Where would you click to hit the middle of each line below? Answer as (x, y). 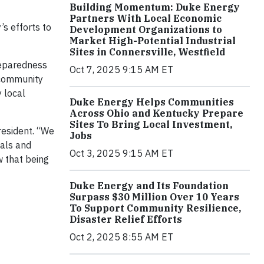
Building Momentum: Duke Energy (155, 7)
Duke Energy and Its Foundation (149, 186)
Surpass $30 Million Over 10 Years (154, 197)
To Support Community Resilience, (155, 208)
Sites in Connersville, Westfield (147, 52)
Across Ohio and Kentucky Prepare (156, 113)
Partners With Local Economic (146, 18)
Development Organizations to (146, 29)
